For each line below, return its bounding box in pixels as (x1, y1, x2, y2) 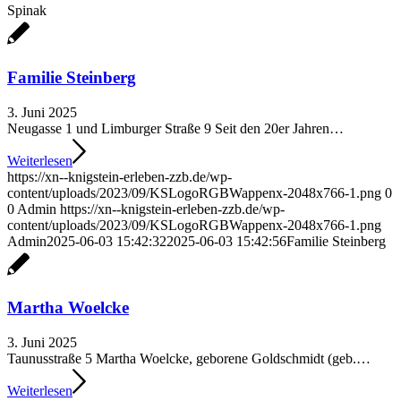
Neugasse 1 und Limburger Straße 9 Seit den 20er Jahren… (7, 120, 344, 136)
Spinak (7, 3, 47, 19)
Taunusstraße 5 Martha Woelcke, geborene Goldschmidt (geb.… (7, 351, 371, 367)
